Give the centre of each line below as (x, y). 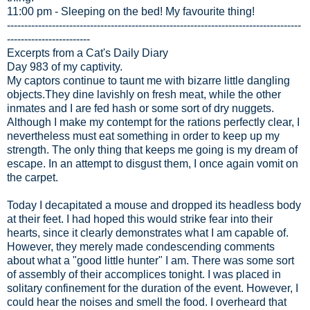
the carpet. (33, 177)
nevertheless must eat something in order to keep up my (143, 136)
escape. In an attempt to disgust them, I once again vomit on (153, 163)
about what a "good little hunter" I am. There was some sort (151, 260)
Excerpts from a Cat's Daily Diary (88, 53)
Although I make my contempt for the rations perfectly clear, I (153, 122)
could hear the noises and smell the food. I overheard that (147, 302)
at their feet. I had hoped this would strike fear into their (140, 219)
